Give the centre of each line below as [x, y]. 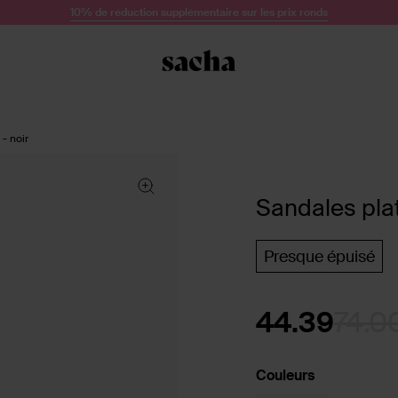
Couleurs [285, 375]
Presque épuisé [319, 257]
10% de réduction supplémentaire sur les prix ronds [199, 12]
